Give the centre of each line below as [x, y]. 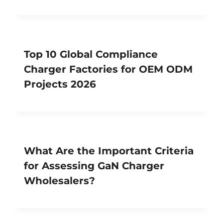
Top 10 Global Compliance [91, 54]
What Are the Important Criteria [109, 151]
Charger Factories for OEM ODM [108, 69]
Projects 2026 [60, 84]
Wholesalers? [59, 180]
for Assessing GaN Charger [94, 166]
